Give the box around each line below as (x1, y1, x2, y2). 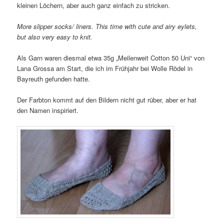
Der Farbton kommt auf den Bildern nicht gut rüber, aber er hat (17, 95, 197, 105)
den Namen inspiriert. (17, 105, 79, 115)
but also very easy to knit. (17, 31, 93, 41)
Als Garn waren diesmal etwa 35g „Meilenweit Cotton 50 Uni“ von (17, 52, 205, 62)
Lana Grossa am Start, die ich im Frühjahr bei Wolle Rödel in (17, 63, 193, 73)
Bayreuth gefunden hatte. (17, 73, 90, 83)
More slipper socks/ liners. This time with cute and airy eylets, (17, 21, 197, 31)
